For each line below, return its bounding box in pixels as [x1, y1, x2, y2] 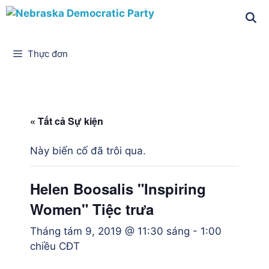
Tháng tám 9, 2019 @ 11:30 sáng [30, 225, 190, 237]
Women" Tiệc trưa [30, 199, 154, 219]
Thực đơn [28, 48, 68, 59]
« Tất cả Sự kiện [30, 114, 103, 128]
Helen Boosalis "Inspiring [30, 178, 206, 199]
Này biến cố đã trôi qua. [30, 145, 146, 157]
